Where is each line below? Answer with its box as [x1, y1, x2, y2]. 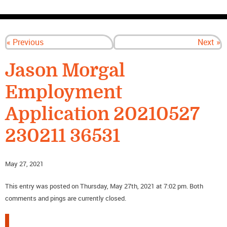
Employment [5, 82, 122, 103]
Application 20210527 [5, 104, 200, 125]
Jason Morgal [5, 60, 125, 82]
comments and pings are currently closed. [5, 194, 126, 203]
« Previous [7, 36, 44, 48]
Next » [198, 36, 220, 48]
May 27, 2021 [5, 159, 44, 169]
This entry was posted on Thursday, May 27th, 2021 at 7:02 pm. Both [5, 181, 203, 191]
